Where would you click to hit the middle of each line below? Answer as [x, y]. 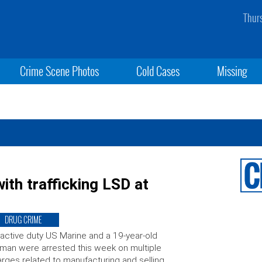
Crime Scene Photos [59, 71]
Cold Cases [158, 71]
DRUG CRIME [23, 220]
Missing [232, 71]
